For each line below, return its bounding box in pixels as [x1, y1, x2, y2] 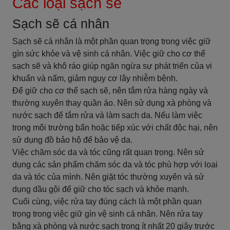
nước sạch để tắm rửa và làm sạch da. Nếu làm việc [12, 111, 202, 120]
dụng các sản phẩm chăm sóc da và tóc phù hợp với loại [12, 160, 218, 169]
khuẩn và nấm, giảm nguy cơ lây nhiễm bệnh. [12, 74, 178, 83]
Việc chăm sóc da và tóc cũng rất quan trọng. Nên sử [12, 148, 204, 157]
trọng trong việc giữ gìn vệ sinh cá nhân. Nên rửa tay [12, 209, 203, 218]
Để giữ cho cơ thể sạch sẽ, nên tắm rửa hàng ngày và [12, 86, 208, 95]
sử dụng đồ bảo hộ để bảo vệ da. [12, 136, 132, 144]
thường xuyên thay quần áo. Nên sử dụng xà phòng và [12, 99, 212, 107]
